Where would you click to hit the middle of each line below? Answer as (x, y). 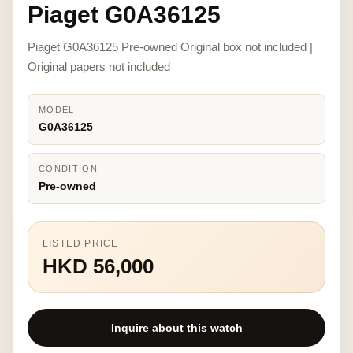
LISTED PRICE (81, 243)
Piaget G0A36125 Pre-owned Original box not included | (170, 47)
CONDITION (68, 169)
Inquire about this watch (176, 328)
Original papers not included (99, 67)
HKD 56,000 (98, 266)
